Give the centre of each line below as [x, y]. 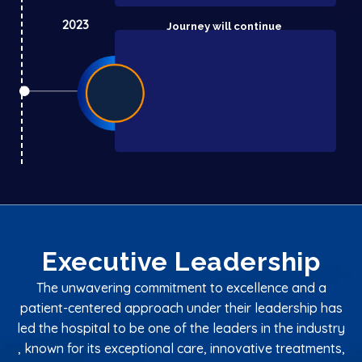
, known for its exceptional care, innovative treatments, [181, 348]
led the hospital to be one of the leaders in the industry [181, 328]
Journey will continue [224, 26]
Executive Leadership [181, 261]
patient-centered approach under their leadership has [181, 307]
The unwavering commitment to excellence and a [181, 287]
